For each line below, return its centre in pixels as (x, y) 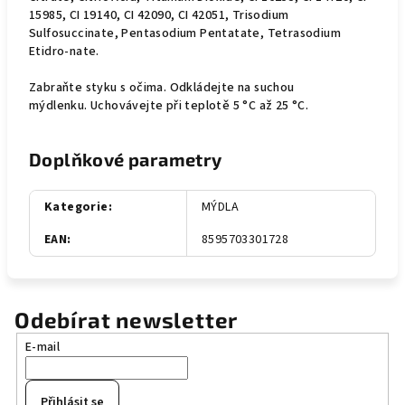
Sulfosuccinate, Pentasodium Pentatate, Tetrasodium (185, 33)
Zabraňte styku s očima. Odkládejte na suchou (162, 88)
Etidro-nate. (64, 52)
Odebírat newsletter (127, 320)
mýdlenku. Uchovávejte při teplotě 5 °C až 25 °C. (169, 106)
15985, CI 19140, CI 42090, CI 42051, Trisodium (159, 15)
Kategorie (76, 207)
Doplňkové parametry (126, 159)
